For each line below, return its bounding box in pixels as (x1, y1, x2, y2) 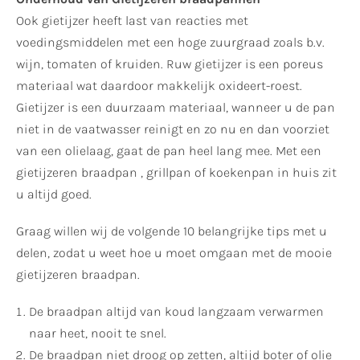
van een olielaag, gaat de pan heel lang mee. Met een (16, 142, 321, 158)
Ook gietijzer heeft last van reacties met (16, 12, 248, 28)
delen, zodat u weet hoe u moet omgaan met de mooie (16, 245, 332, 261)
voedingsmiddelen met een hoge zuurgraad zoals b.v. (16, 34, 325, 50)
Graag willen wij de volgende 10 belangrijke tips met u (16, 223, 327, 239)
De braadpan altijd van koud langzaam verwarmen (29, 304, 324, 320)
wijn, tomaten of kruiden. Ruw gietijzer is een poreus (16, 55, 323, 72)
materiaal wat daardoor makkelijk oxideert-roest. (16, 77, 302, 93)
